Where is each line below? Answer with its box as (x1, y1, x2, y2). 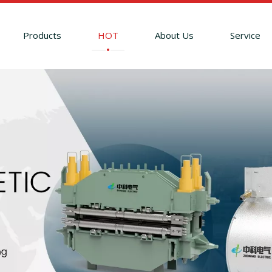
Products (22, 29, 61, 41)
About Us (154, 29, 194, 41)
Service (229, 29, 260, 41)
